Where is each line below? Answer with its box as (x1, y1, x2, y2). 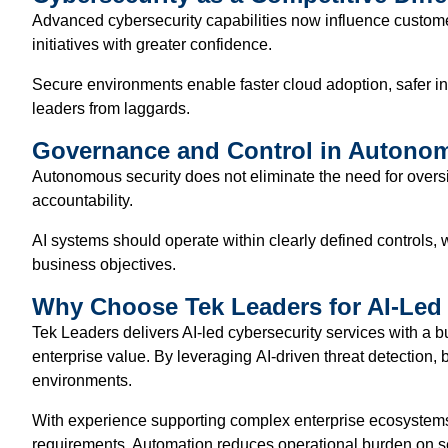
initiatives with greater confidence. (32, 35, 272, 53)
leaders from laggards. (32, 99, 190, 117)
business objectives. (32, 255, 176, 273)
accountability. (32, 191, 133, 209)
